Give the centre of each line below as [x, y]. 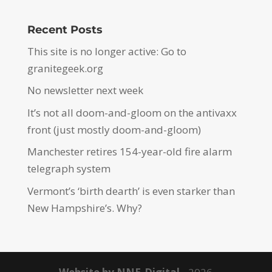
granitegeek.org [65, 68]
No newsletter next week [85, 90]
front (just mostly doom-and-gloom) [114, 129]
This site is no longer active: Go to [107, 51]
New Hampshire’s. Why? [84, 208]
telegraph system [69, 169]
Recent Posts [65, 29]
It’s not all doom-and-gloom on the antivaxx [132, 112]
